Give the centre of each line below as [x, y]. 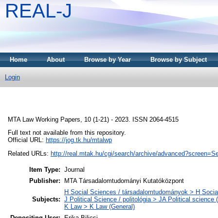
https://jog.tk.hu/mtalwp [79, 140]
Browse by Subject [179, 60]
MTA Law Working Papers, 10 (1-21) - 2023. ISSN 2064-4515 [93, 119]
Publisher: [45, 181]
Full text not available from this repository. [67, 133]
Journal [74, 169]
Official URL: [27, 140]
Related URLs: [29, 154]
